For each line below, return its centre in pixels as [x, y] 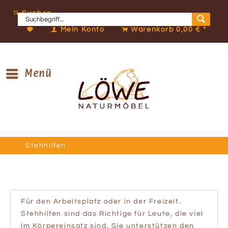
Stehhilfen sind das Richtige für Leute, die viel [112, 214]
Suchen [37, 13]
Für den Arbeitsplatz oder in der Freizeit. [101, 202]
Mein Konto [82, 30]
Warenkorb [154, 30]
